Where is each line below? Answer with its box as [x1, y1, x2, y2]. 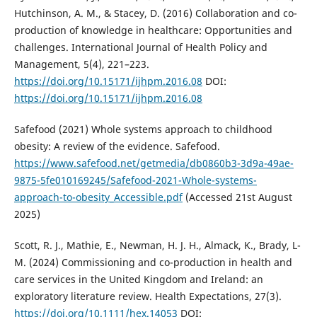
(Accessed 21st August [182, 190, 292, 204]
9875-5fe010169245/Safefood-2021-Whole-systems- [13, 173, 257, 188]
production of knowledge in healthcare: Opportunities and [13, 23, 292, 38]
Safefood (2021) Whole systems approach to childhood [13, 122, 272, 137]
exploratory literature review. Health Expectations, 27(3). [13, 289, 282, 304]
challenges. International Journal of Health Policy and [13, 40, 267, 54]
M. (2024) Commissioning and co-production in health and [13, 255, 292, 270]
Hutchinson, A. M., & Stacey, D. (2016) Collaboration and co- [13, 6, 297, 21]
